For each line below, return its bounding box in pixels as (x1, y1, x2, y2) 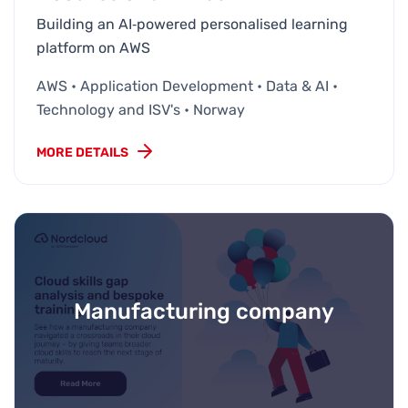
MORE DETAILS (36, 144, 128, 160)
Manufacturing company (74, 299, 334, 325)
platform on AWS (36, 38, 150, 56)
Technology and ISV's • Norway (36, 100, 245, 118)
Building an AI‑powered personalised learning (36, 15, 348, 33)
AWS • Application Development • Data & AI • (36, 76, 338, 95)
